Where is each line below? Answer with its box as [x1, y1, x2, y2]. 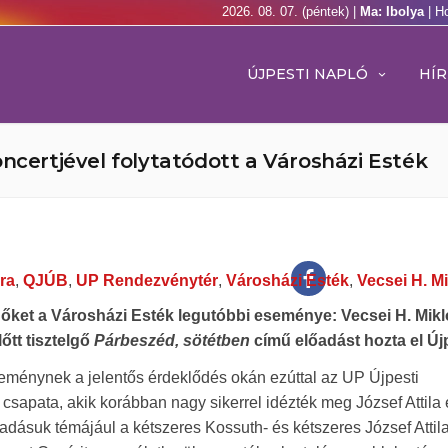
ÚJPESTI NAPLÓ [247, 65, 368, 83]
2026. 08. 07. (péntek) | [222, 4, 360, 19]
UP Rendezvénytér [76, 272, 218, 289]
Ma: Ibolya [360, 4, 428, 19]
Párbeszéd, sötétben [94, 332, 250, 349]
